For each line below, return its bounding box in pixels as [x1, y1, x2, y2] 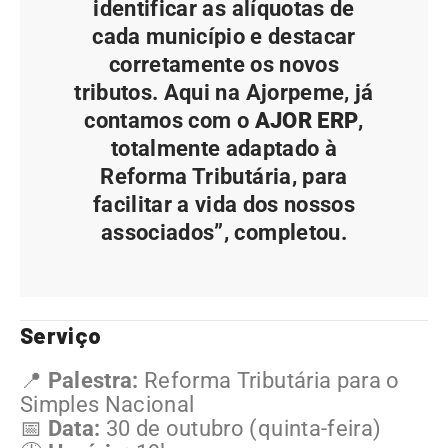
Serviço [20, 321, 102, 348]
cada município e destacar [92, 23, 356, 49]
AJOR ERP [254, 107, 359, 133]
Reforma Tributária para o [138, 367, 400, 393]
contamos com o [84, 107, 255, 133]
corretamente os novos [108, 51, 340, 77]
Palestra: [47, 367, 139, 393]
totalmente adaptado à [110, 135, 338, 161]
